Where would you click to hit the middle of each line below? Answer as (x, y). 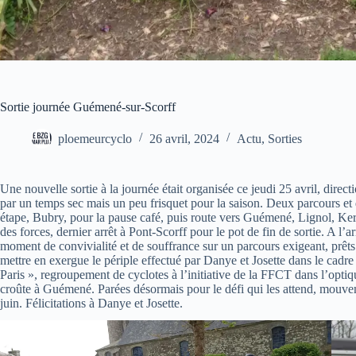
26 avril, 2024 (184, 138)
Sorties (285, 138)
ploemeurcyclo (95, 138)
